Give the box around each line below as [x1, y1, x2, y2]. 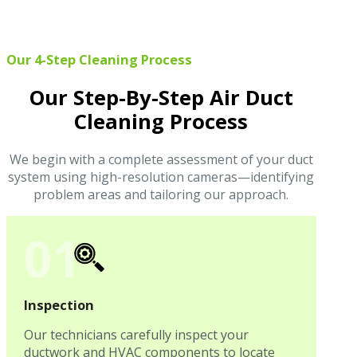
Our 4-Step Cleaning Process [6, 50, 192, 69]
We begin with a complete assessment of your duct [9, 150, 313, 168]
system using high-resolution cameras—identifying [8, 167, 315, 186]
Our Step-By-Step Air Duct [29, 83, 293, 112]
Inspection [24, 295, 95, 314]
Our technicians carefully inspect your [24, 325, 249, 343]
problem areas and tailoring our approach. [33, 185, 289, 203]
